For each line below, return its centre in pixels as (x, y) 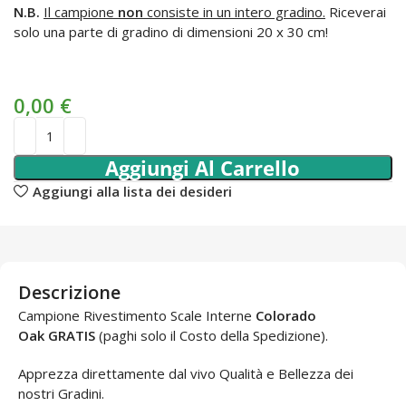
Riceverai (356, 12)
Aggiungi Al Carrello (203, 168)
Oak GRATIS (58, 336)
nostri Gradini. (61, 394)
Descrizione (69, 293)
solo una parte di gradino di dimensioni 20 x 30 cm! (171, 32)
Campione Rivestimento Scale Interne (137, 316)
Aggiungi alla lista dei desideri (132, 191)
